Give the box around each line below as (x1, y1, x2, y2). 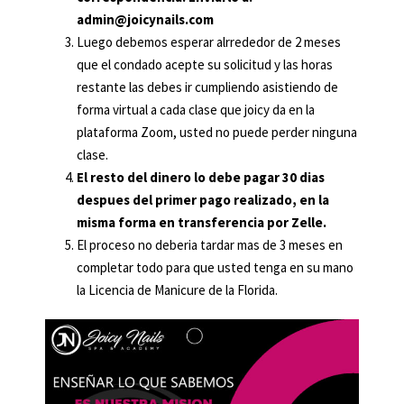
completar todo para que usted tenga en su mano (77, 259, 353, 277)
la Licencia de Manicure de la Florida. (77, 281, 278, 299)
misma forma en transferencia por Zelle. (77, 214, 326, 232)
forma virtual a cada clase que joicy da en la (77, 101, 315, 119)
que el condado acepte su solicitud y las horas (77, 56, 333, 74)
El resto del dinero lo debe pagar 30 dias (77, 169, 325, 187)
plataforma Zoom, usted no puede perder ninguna (77, 124, 357, 142)
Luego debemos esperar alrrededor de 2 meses (77, 33, 341, 51)
